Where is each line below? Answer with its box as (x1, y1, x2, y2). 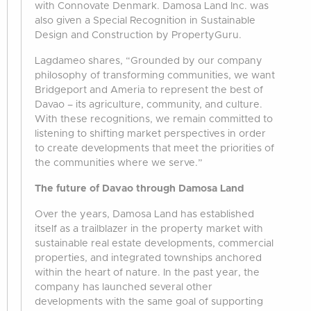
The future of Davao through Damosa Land (35, 183, 244, 194)
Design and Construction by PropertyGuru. (35, 30, 242, 40)
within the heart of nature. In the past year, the (35, 267, 260, 278)
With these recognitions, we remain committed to (35, 114, 273, 124)
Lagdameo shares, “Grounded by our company (35, 56, 262, 66)
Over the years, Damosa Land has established (35, 209, 254, 219)
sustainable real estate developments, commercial (35, 238, 274, 249)
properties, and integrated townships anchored (35, 253, 262, 263)
